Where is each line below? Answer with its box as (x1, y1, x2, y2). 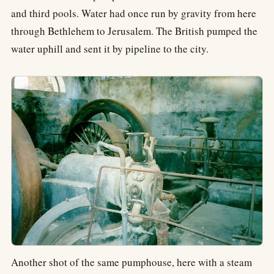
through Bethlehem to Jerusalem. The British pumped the (11, 23, 257, 38)
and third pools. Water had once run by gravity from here (11, 6, 256, 20)
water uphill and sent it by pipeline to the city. (11, 41, 209, 56)
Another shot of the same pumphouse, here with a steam (11, 254, 252, 269)
